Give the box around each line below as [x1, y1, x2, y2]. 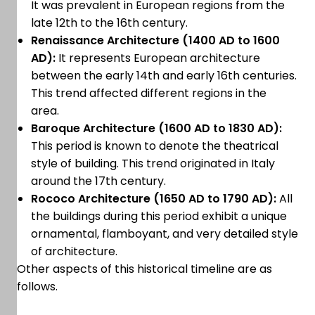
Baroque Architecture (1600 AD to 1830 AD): [31, 120, 282, 137]
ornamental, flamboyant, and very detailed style [31, 226, 298, 243]
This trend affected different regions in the [31, 85, 266, 102]
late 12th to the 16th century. [31, 15, 193, 32]
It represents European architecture [56, 50, 260, 67]
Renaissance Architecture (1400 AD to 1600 [31, 32, 280, 49]
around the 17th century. [31, 173, 169, 190]
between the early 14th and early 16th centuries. [31, 67, 297, 84]
